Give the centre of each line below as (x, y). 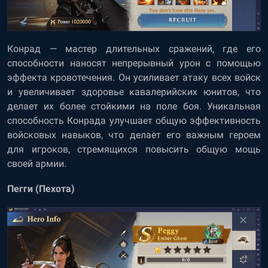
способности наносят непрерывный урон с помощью (134, 63)
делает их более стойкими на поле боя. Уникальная (134, 106)
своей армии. (37, 164)
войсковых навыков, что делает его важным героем (134, 135)
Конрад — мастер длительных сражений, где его (134, 49)
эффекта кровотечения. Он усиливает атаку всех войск (134, 78)
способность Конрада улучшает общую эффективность (134, 121)
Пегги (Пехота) (41, 189)
